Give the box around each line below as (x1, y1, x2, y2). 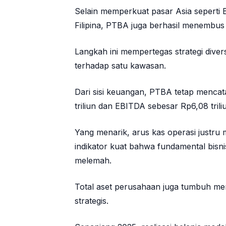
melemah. (75, 155, 111, 166)
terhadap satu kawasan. (75, 61, 166, 71)
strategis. (75, 196, 108, 206)
